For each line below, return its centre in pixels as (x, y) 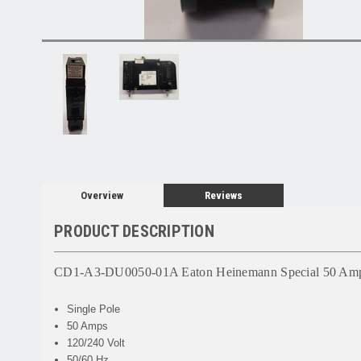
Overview (102, 195)
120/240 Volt (96, 342)
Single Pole (94, 309)
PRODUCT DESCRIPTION (134, 231)
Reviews (223, 195)
